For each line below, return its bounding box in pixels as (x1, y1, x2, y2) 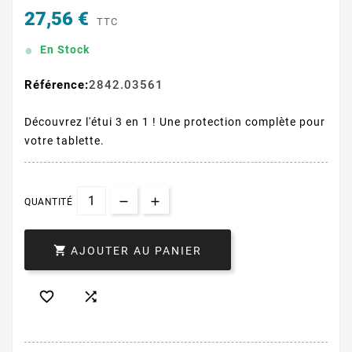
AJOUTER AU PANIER (71, 244, 202, 258)
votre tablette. (24, 134, 104, 148)
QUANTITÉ (24, 196, 72, 208)
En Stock (40, 42, 90, 56)
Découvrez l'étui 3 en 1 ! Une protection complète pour (24, 115, 325, 129)
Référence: (24, 78, 89, 93)
